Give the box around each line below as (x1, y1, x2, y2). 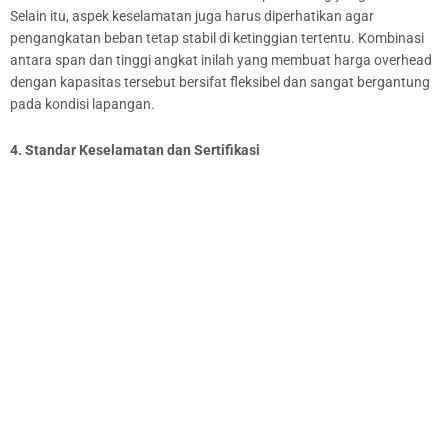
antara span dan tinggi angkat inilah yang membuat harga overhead (10, 52, 432, 69)
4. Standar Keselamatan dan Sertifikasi (10, 142, 260, 159)
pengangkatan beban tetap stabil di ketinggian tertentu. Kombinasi (10, 30, 424, 47)
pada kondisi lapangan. (10, 96, 155, 113)
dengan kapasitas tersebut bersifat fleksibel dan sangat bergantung (10, 74, 430, 91)
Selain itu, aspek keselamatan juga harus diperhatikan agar (10, 8, 374, 25)
